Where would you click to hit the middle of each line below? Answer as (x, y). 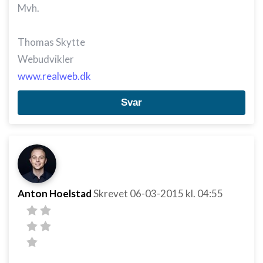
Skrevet (112, 193)
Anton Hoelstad (55, 193)
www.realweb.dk (54, 76)
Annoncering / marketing (68, 12)
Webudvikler (46, 59)
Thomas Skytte (51, 42)
